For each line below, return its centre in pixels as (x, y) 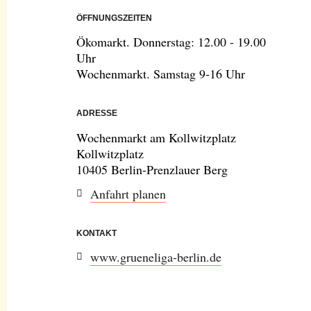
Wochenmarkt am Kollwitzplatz (156, 137)
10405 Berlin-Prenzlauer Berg (152, 169)
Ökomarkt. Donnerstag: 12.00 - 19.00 (171, 42)
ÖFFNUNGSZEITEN (114, 18)
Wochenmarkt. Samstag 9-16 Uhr (161, 74)
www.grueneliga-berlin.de (156, 257)
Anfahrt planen (128, 193)
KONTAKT (96, 233)
